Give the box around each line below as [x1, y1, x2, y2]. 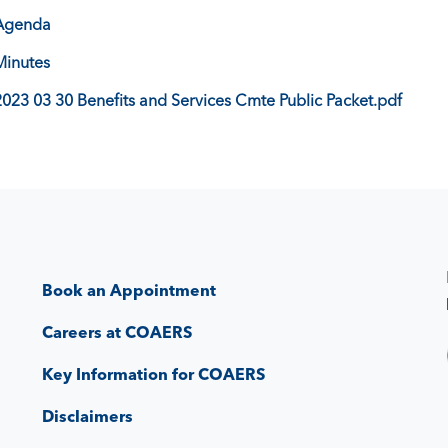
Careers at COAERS [42, 322, 193, 342]
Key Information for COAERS [42, 364, 266, 384]
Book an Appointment [42, 280, 217, 300]
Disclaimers [42, 406, 134, 426]
